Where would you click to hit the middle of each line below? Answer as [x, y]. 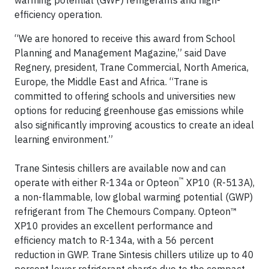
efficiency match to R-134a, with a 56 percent [114, 240]
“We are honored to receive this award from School [125, 38]
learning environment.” [64, 139]
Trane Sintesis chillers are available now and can [120, 168]
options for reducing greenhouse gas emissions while [129, 110]
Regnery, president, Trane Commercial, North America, [131, 67]
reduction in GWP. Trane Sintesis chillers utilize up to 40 [134, 255]
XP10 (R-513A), [219, 183]
